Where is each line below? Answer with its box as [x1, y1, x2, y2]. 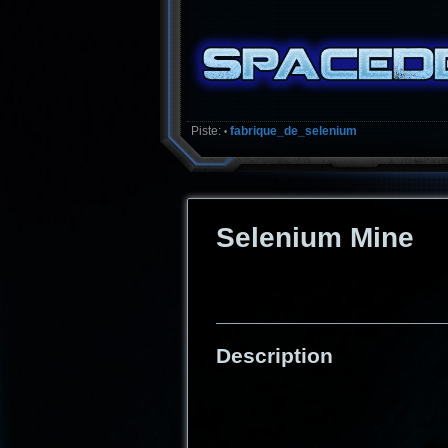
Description [216, 344, 333, 368]
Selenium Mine [216, 222, 414, 254]
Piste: [191, 124, 222, 139]
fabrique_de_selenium [230, 124, 358, 139]
